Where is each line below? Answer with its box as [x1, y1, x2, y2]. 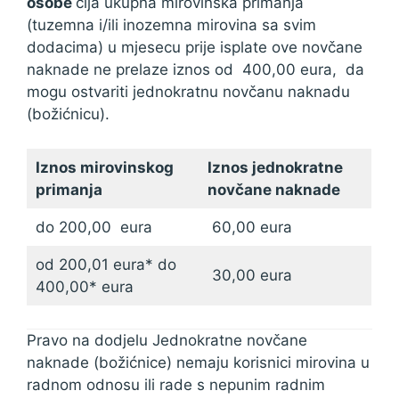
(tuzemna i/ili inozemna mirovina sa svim [27, 16, 316, 34]
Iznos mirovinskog [35, 158, 174, 176]
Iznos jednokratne [207, 158, 343, 176]
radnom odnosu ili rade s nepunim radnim [27, 376, 325, 394]
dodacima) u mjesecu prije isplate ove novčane [27, 38, 362, 56]
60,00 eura [207, 217, 292, 236]
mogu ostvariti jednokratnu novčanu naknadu [27, 83, 350, 101]
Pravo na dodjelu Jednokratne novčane [27, 331, 307, 349]
